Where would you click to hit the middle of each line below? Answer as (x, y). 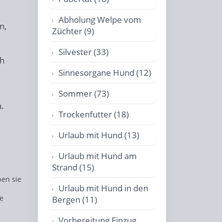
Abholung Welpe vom (100, 20)
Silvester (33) (83, 52)
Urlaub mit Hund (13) (99, 135)
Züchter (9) (73, 31)
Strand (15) (73, 167)
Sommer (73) (84, 93)
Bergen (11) (75, 199)
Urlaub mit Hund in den (103, 188)
